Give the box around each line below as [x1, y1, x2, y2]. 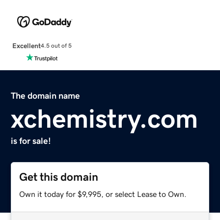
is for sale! [11, 136, 52, 145]
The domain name [11, 91, 81, 100]
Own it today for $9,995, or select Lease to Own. [19, 190, 187, 198]
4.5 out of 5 [40, 43, 72, 49]
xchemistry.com [11, 105, 198, 132]
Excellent [12, 42, 41, 49]
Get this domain [19, 171, 99, 183]
